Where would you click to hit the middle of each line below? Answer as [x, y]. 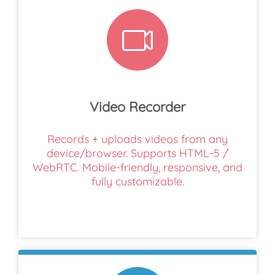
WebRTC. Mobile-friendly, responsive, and [137, 167]
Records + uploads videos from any [137, 139]
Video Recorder [137, 107]
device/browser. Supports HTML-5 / [137, 153]
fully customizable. [137, 181]
